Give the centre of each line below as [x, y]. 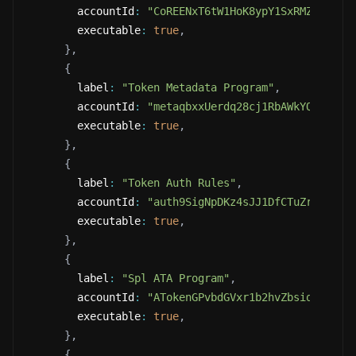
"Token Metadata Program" [198, 87]
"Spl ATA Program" [176, 278]
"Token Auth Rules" [179, 183]
